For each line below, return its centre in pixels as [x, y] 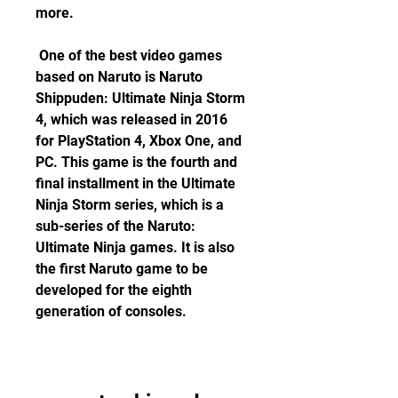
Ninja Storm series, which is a [130, 205]
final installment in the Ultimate [135, 183]
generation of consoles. [111, 311]
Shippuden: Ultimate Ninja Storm [140, 98]
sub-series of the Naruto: [115, 226]
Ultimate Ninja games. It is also [135, 247]
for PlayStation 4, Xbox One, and [139, 141]
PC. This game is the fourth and [136, 162]
